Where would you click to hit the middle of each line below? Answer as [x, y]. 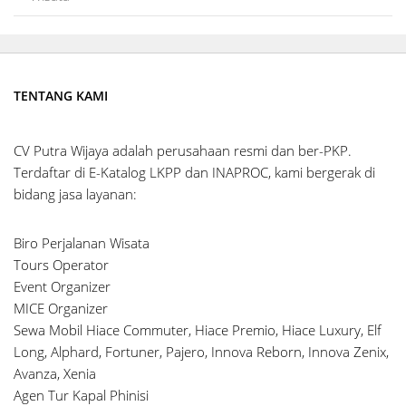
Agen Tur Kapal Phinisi [81, 395]
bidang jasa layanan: [75, 193]
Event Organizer [62, 286]
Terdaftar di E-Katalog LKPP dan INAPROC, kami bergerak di [194, 172]
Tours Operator [61, 264]
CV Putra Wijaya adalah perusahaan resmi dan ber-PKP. [183, 150]
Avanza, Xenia [55, 373]
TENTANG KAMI [61, 95]
